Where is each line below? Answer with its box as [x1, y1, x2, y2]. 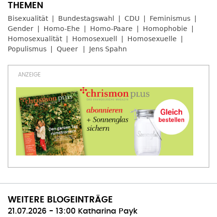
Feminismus [150, 14, 190, 22]
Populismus [8, 45, 46, 53]
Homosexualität [8, 34, 62, 43]
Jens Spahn [89, 45, 127, 53]
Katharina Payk [78, 207, 138, 215]
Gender [8, 24, 33, 32]
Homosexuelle [127, 34, 177, 43]
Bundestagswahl [58, 14, 114, 22]
